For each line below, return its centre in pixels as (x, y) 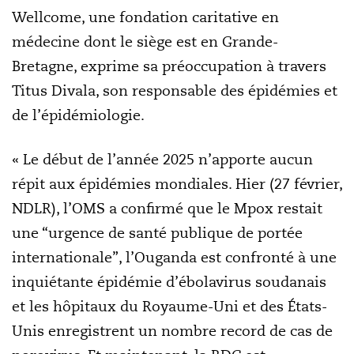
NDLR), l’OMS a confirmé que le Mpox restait (167, 208)
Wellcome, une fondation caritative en (145, 17)
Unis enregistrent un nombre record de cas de (172, 331)
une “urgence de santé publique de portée (157, 233)
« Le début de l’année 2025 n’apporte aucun (162, 159)
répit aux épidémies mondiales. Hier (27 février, (177, 184)
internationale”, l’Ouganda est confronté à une (174, 257)
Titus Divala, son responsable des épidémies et (175, 90)
